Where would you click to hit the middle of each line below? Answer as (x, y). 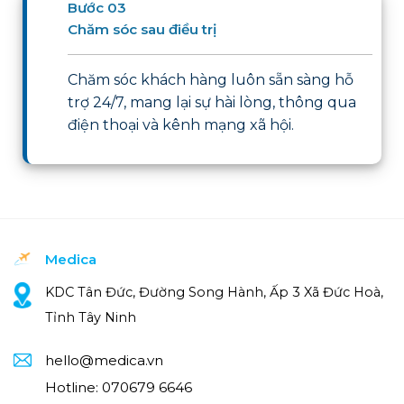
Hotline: (73, 388)
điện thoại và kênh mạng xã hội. (181, 124)
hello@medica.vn (104, 361)
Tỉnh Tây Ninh (90, 318)
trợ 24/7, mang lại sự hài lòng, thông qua (212, 102)
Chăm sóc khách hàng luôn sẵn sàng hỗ (211, 79)
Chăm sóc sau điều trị (142, 29)
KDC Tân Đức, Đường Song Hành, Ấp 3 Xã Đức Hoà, (214, 293)
